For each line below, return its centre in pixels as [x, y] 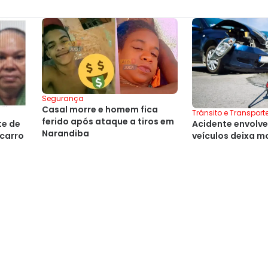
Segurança [63, 99]
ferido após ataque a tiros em [108, 122]
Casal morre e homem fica [100, 110]
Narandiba [66, 134]
